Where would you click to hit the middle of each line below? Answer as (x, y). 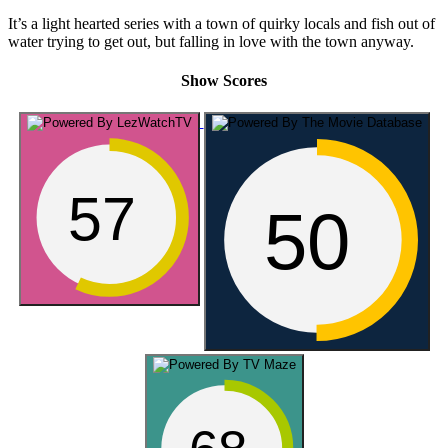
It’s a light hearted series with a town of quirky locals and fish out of (221, 24)
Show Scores (224, 81)
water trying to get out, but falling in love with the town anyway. (211, 42)
